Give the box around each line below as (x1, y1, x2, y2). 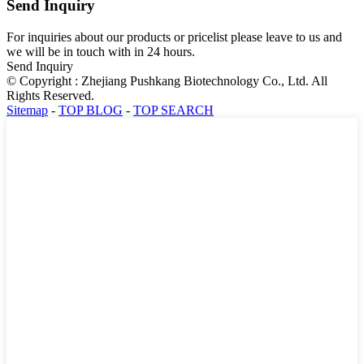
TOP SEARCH (133, 103, 214, 118)
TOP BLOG (58, 103, 123, 118)
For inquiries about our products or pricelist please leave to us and (6, 30, 342, 45)
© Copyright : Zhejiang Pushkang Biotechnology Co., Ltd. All (6, 74, 327, 89)
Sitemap (6, 103, 48, 118)
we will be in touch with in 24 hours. (6, 45, 195, 59)
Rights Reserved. (6, 89, 94, 103)
